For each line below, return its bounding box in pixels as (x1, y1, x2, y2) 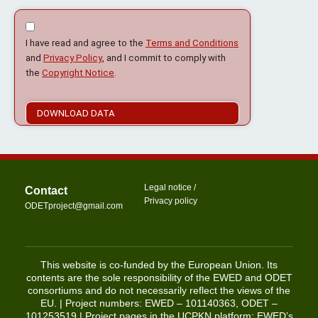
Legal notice (144, 182, 192, 192)
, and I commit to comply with (102, 52, 226, 63)
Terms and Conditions (146, 37, 238, 48)
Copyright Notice (42, 67, 114, 78)
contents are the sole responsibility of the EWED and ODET (26, 272, 292, 284)
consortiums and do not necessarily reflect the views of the (28, 285, 290, 297)
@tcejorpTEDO (25, 200, 83, 211)
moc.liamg (83, 200, 123, 211)
